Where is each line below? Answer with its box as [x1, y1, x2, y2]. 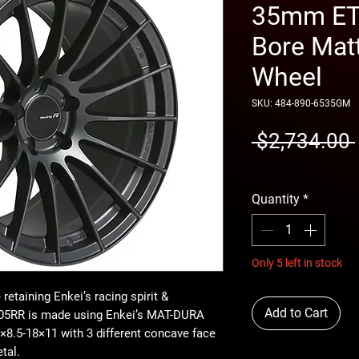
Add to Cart [264, 305, 328, 321]
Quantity [252, 191, 300, 207]
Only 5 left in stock [252, 256, 342, 269]
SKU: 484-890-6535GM [252, 97, 350, 109]
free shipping [252, 160, 316, 174]
